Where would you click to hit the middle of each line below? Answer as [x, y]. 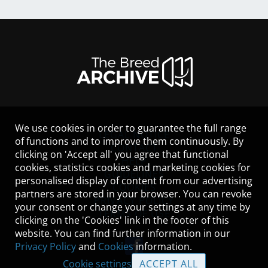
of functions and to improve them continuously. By [129, 141]
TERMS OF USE [134, 214]
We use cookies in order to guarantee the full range [131, 128]
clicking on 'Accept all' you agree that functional [122, 154]
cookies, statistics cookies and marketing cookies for [133, 167]
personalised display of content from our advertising [134, 181]
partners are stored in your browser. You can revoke [133, 194]
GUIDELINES [134, 174]
